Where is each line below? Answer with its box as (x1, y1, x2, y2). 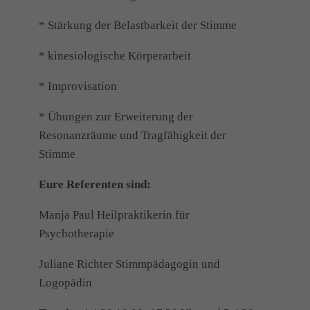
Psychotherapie (39, 227, 114, 241)
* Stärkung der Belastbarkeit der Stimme (39, 19, 237, 33)
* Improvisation (39, 80, 117, 93)
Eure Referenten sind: (39, 178, 151, 192)
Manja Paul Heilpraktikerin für (39, 208, 190, 222)
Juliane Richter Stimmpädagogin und (39, 257, 220, 271)
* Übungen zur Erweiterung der (39, 110, 193, 124)
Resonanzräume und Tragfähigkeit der (39, 129, 226, 143)
